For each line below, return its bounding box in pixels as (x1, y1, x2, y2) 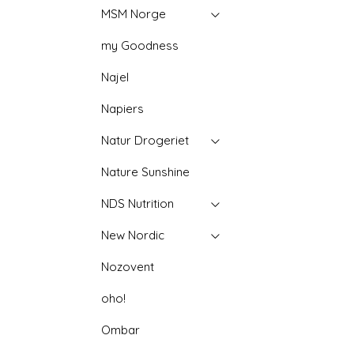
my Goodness (101, 38, 179, 53)
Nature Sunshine (101, 164, 190, 179)
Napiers (101, 101, 145, 116)
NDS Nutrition (101, 196, 175, 211)
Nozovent (101, 259, 155, 274)
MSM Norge (101, 6, 167, 21)
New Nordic (101, 228, 165, 243)
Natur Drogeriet (101, 133, 190, 148)
